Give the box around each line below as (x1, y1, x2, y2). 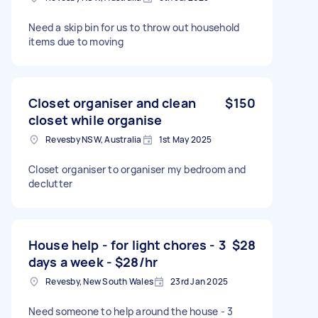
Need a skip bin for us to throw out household (28, 20, 240, 34)
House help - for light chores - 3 (28, 236, 226, 253)
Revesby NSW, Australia (45, 133, 142, 146)
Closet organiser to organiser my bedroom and (28, 162, 246, 176)
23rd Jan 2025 (170, 275, 229, 287)
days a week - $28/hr (28, 253, 158, 270)
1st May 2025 (158, 133, 212, 146)
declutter (28, 176, 73, 190)
